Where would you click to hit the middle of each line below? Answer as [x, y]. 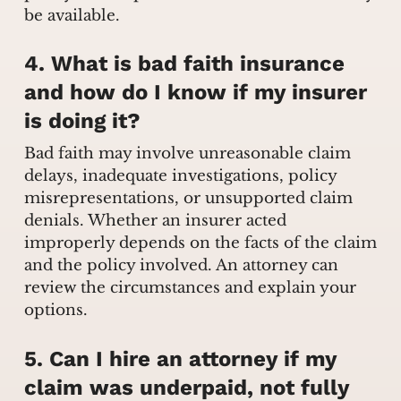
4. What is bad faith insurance [184, 64]
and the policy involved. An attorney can [181, 266]
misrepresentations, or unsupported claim [188, 199]
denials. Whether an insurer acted [155, 221]
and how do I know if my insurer [195, 93]
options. [55, 311]
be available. [72, 15]
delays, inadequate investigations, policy [180, 176]
